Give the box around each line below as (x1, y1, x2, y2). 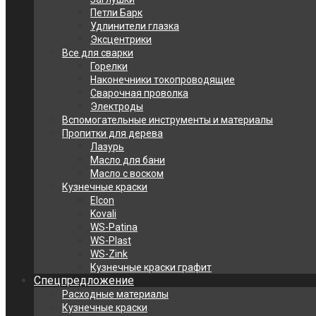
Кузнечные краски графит (90, 262, 212, 273)
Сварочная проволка (90, 87, 188, 99)
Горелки (90, 61, 128, 72)
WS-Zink (90, 248, 128, 260)
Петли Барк (90, 7, 142, 18)
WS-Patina (90, 221, 138, 233)
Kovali (90, 208, 116, 219)
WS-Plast (90, 235, 131, 246)
